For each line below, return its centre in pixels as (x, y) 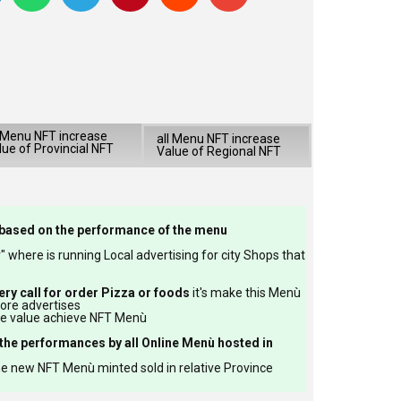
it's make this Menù (245, 293)
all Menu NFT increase (219, 138)
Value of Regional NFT (219, 151)
